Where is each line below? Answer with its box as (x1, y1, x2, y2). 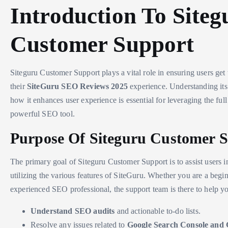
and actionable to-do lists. (115, 206, 201, 215)
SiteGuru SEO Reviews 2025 (26, 81, 128, 91)
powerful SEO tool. (10, 109, 75, 118)
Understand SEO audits (31, 206, 115, 215)
